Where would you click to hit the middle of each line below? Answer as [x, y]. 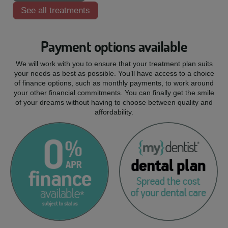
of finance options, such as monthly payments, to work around [114, 83]
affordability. [114, 112]
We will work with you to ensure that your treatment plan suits [114, 64]
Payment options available [114, 47]
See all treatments [55, 11]
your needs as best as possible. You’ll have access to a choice [114, 74]
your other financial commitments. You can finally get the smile [114, 93]
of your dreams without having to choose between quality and [114, 103]
